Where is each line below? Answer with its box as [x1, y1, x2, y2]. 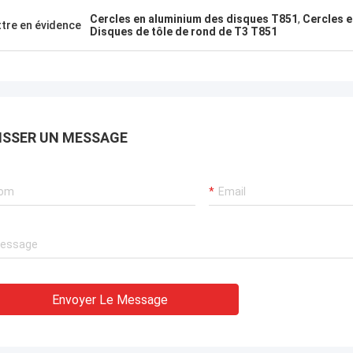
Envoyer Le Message [52, 292, 168, 307]
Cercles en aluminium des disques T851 [90, 13, 298, 25]
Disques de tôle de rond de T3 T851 [90, 25, 277, 38]
